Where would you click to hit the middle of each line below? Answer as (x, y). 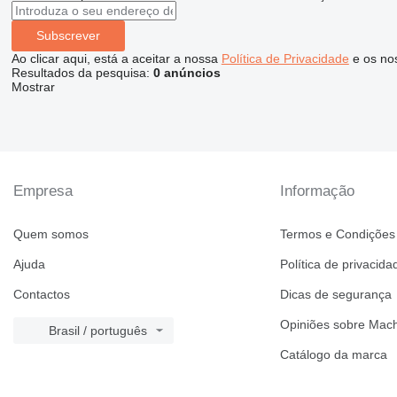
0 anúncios (187, 72)
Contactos (42, 294)
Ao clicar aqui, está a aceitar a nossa (116, 58)
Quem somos (51, 234)
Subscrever (68, 36)
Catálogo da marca (334, 354)
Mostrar (33, 86)
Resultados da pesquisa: (82, 72)
